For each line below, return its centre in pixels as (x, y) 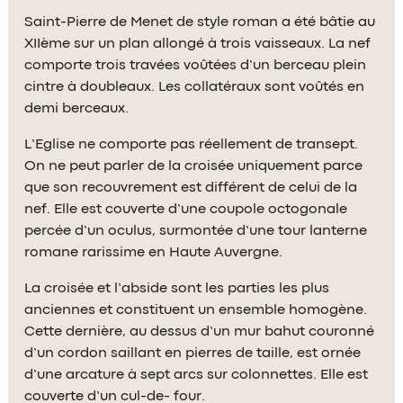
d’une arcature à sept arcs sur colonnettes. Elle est (197, 375)
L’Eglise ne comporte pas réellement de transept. (192, 144)
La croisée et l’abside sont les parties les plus (177, 288)
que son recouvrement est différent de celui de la (191, 188)
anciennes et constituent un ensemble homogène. (196, 310)
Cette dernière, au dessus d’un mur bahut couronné (200, 331)
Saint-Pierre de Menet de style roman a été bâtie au (200, 22)
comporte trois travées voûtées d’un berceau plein (196, 65)
